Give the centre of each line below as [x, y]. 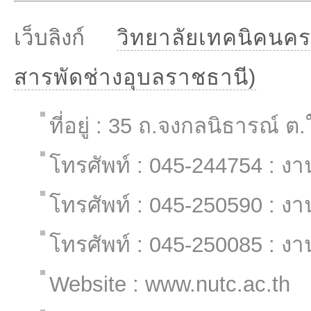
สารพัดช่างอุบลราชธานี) [135, 77]
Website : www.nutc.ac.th [170, 284]
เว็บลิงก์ [65, 38]
